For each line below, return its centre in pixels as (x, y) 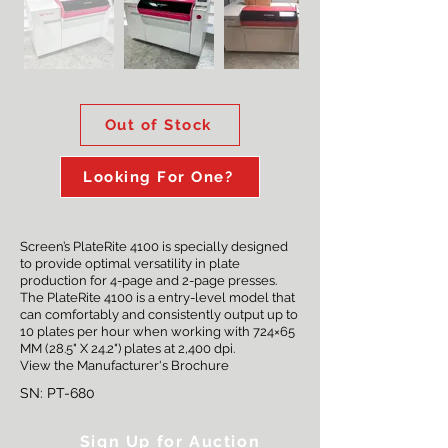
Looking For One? (158, 177)
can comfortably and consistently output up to (159, 314)
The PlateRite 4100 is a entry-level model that (157, 297)
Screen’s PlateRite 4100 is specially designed (154, 246)
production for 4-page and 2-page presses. (148, 280)
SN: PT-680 (57, 393)
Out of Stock (158, 125)
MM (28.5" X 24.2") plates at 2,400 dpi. (127, 348)
